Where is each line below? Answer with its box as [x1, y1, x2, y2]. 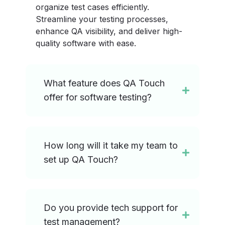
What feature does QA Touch [44, 78, 165, 89]
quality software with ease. [36, 38, 137, 49]
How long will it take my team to [44, 140, 178, 151]
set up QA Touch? [44, 154, 119, 165]
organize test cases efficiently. [36, 2, 150, 13]
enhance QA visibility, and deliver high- [36, 26, 183, 37]
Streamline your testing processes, [36, 14, 169, 25]
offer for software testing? [44, 92, 152, 103]
